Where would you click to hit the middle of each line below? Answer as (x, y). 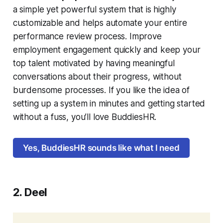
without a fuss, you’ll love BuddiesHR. (86, 117)
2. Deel (30, 192)
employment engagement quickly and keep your (107, 50)
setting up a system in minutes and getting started (109, 103)
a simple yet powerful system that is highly (94, 9)
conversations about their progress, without (97, 76)
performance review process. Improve (87, 36)
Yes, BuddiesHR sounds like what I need (101, 148)
